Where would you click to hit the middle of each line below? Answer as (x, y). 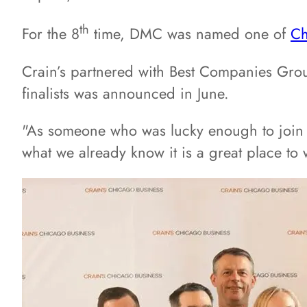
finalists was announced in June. (125, 93)
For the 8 (51, 34)
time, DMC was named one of (190, 34)
